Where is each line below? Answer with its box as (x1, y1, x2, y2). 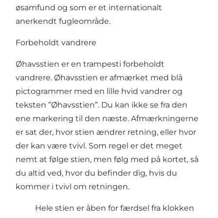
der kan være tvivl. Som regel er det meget (16, 141, 182, 150)
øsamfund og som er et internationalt (16, 2, 162, 12)
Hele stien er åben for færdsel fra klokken (35, 203, 194, 213)
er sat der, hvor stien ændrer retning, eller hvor (16, 127, 196, 137)
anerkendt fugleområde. (16, 16, 110, 26)
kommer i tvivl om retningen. (16, 182, 129, 191)
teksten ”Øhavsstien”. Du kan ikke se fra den (16, 100, 187, 109)
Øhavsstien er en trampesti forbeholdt (16, 59, 164, 69)
